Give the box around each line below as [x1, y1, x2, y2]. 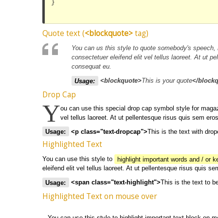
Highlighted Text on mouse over [42, 191, 157, 202]
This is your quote [141, 77, 192, 85]
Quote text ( [42, 28, 85, 39]
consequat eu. [72, 63, 111, 71]
